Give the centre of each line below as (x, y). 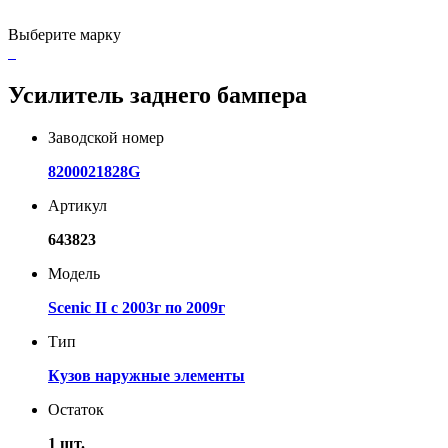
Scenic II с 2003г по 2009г (136, 307)
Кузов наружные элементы (146, 375)
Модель (74, 273)
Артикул (77, 205)
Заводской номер (106, 137)
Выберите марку (64, 34)
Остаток (76, 409)
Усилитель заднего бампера (157, 94)
